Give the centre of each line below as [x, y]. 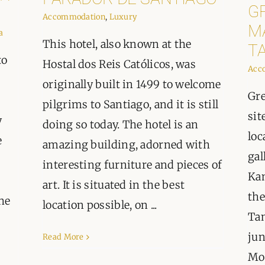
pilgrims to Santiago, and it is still [131, 105]
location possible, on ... [100, 205]
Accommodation [74, 17]
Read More [63, 237]
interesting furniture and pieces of [132, 165]
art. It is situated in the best [114, 185]
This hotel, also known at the [117, 44]
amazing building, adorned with [126, 145]
